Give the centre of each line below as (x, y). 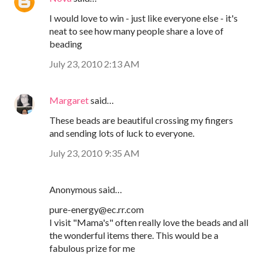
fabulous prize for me (92, 248)
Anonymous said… (86, 189)
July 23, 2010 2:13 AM (95, 63)
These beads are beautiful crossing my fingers (141, 120)
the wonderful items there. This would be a (134, 235)
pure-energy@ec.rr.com (97, 209)
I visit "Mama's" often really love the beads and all (149, 222)
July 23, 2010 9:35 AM (95, 153)
